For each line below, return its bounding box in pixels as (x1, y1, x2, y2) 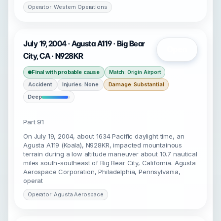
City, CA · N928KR (23, 51, 83, 61)
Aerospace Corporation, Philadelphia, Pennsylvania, (23, 168, 181, 176)
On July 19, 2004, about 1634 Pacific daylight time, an (23, 132, 184, 140)
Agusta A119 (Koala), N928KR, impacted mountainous (23, 141, 183, 149)
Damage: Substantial (108, 81, 164, 88)
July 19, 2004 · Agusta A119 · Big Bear (23, 39, 145, 48)
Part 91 (23, 118, 44, 126)
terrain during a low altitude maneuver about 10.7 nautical (23, 150, 197, 158)
